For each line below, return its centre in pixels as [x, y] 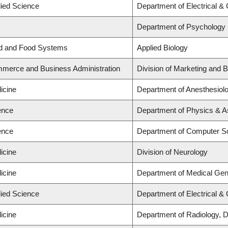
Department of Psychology [181, 27]
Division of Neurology [172, 152]
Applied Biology [162, 48]
